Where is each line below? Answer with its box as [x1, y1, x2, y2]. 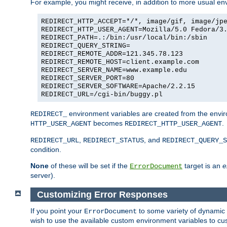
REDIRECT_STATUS [83, 136, 144, 145]
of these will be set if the [49, 162, 130, 170]
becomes [91, 119, 125, 128]
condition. [30, 145, 61, 154]
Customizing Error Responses [36, 189, 168, 200]
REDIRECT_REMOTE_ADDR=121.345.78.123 [41, 50, 183, 58]
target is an [182, 162, 222, 170]
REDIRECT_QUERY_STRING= [41, 42, 130, 50]
